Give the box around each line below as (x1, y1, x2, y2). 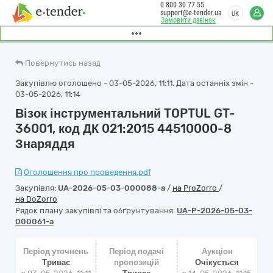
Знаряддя (15, 136, 75, 151)
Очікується (195, 258, 239, 267)
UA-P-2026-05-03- (177, 206, 252, 215)
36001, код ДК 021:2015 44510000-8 (15, 121, 232, 136)
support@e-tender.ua (160, 9, 222, 17)
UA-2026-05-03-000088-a (58, 183, 165, 193)
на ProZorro (172, 183, 219, 193)
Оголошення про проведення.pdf (24, 168, 151, 177)
